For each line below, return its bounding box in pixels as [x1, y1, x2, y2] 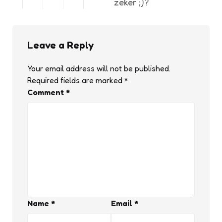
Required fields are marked [27, 75, 124, 86]
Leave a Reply [27, 39, 94, 52]
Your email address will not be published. [27, 63, 170, 74]
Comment [27, 87, 66, 98]
